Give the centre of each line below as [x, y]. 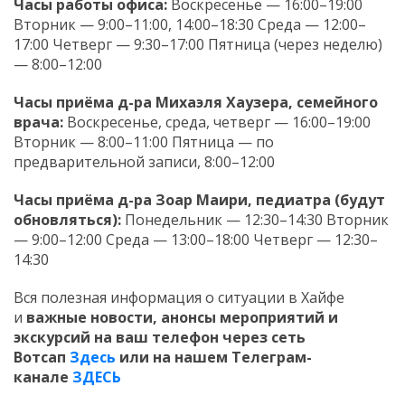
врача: [38, 122]
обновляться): [67, 219]
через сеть [264, 337]
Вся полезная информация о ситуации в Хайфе [179, 297]
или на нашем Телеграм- [214, 357]
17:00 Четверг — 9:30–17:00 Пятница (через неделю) [198, 44]
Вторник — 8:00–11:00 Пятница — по [144, 141]
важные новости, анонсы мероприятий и [182, 317]
